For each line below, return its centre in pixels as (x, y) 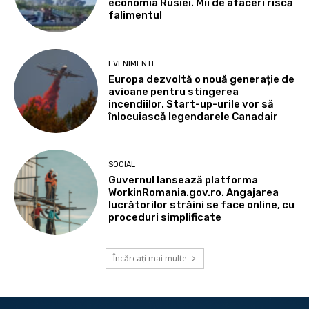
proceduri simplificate (165, 218)
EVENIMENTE (133, 63)
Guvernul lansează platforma (183, 180)
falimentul (136, 16)
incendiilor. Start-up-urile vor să (191, 104)
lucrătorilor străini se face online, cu (202, 205)
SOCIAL (122, 165)
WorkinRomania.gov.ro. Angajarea (194, 193)
